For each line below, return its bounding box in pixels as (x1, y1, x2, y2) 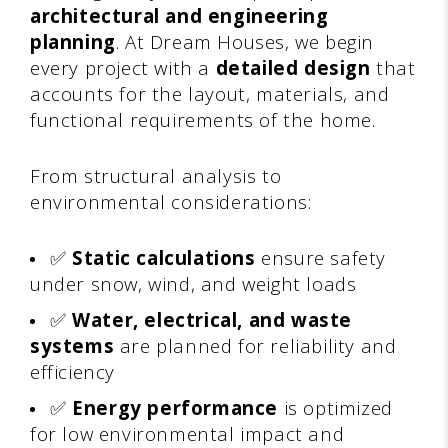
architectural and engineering (30, 2, 329, 28)
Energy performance (72, 394, 279, 420)
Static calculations (72, 244, 256, 270)
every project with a (30, 54, 216, 80)
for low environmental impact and (30, 420, 345, 446)
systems (30, 332, 115, 358)
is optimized (278, 394, 393, 420)
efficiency (30, 358, 115, 384)
